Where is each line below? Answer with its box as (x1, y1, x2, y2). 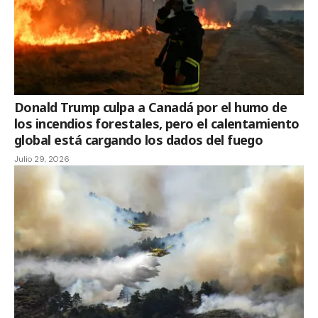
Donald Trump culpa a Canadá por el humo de (14, 98, 287, 116)
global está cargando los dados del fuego (14, 131, 263, 148)
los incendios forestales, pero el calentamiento (14, 114, 300, 132)
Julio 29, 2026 (14, 153, 70, 164)
